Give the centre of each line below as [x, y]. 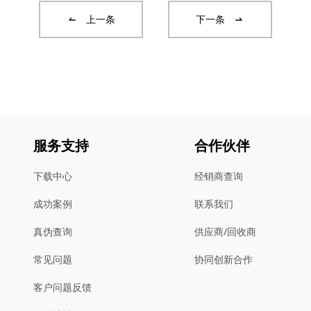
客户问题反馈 [62, 287]
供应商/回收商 [225, 232]
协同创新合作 [224, 259]
